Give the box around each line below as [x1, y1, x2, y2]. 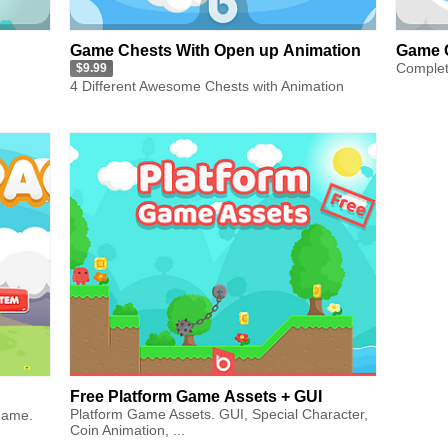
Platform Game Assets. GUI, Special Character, [70, 405, 368, 422]
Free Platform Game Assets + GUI [70, 387, 322, 405]
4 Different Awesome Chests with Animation [70, 78, 344, 95]
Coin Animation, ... [70, 421, 185, 438]
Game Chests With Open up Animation [70, 41, 361, 59]
